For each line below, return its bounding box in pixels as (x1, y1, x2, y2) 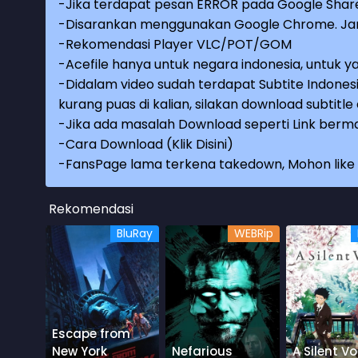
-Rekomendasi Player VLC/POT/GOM (58, 34, 292, 54)
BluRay (117, 225, 153, 241)
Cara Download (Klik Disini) (66, 134, 233, 153)
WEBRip (233, 225, 273, 241)
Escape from (52, 325, 130, 343)
